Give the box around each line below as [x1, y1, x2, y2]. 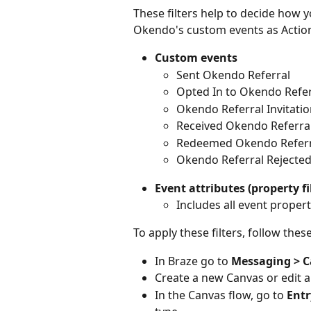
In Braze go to [155, 253, 231, 269]
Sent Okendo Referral [176, 67, 290, 83]
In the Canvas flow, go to [155, 287, 287, 303]
